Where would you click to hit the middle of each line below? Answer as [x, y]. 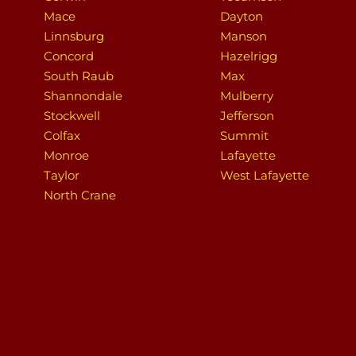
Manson [243, 36]
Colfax [62, 135]
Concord [69, 56]
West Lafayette [264, 175]
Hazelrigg [248, 56]
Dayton [241, 16]
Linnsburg [74, 36]
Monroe [66, 155]
